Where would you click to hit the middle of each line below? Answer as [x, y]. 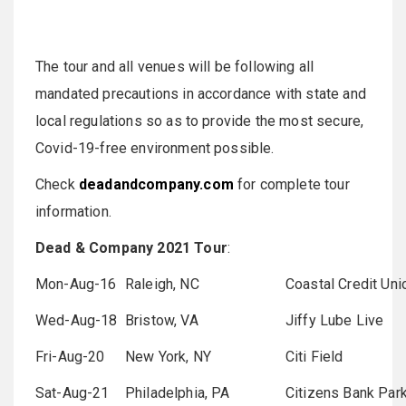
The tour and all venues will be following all [175, 66]
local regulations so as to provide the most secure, [200, 121]
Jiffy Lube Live [335, 320]
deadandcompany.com [156, 184]
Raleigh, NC [162, 284]
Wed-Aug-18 [77, 320]
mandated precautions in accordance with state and [201, 93]
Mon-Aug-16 [76, 284]
